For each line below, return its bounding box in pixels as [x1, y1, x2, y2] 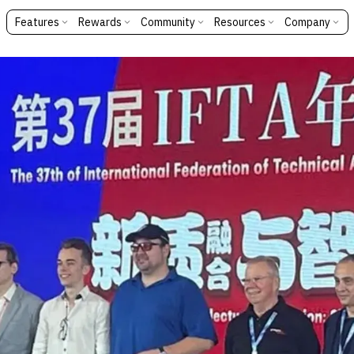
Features [14, 14, 59, 29]
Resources [213, 14, 265, 29]
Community [140, 14, 195, 29]
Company [284, 14, 330, 29]
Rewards [77, 14, 122, 29]
